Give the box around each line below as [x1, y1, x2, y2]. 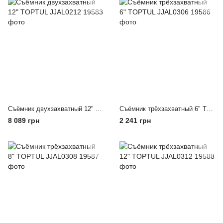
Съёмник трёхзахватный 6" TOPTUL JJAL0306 [207, 105, 213, 112]
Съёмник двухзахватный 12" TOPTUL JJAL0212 [96, 105, 102, 112]
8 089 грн [8, 116, 39, 124]
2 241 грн [119, 116, 151, 124]
